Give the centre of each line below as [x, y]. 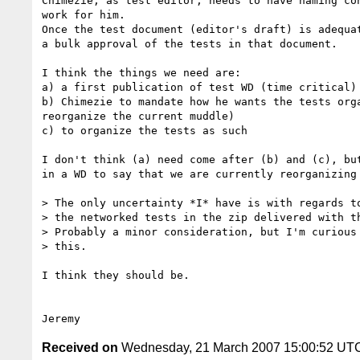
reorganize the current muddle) [138, 116]
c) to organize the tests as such [145, 130]
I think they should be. [116, 275]
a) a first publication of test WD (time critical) [199, 87]
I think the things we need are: [141, 72]
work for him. [84, 14]
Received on [80, 347]
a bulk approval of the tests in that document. [190, 43]
